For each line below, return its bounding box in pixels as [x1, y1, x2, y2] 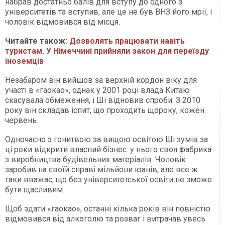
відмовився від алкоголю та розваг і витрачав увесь [5, 214, 205, 224]
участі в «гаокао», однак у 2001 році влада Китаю [5, 85, 190, 95]
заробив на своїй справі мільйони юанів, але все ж [5, 165, 198, 175]
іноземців [5, 56, 44, 66]
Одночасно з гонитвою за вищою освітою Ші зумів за [5, 135, 208, 145]
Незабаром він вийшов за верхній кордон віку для [5, 75, 197, 85]
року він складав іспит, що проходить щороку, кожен [5, 105, 204, 116]
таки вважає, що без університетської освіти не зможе [5, 175, 212, 185]
